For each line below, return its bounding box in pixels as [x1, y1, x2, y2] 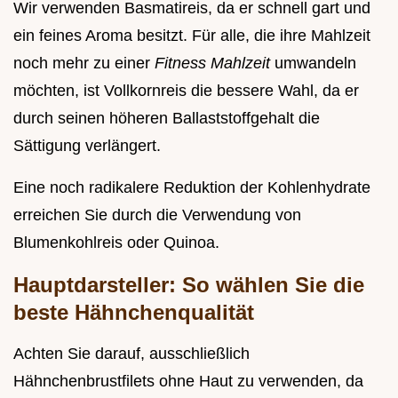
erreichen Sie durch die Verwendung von [13, 206, 301, 225]
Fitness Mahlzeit [155, 54, 275, 73]
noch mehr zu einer [13, 54, 155, 73]
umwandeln [275, 54, 356, 73]
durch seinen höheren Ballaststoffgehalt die [13, 109, 320, 128]
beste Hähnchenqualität [13, 300, 254, 325]
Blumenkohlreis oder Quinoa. [13, 234, 219, 252]
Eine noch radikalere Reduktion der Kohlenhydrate [13, 179, 370, 197]
